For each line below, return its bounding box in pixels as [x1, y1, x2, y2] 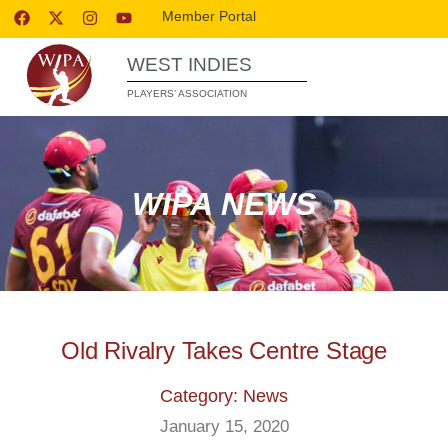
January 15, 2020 [159, 417, 289, 436]
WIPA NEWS [132, 185, 316, 222]
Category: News [160, 386, 288, 406]
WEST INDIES [127, 54, 252, 75]
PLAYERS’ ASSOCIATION [127, 88, 247, 99]
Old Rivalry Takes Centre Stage [61, 337, 387, 364]
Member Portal [162, 8, 257, 24]
